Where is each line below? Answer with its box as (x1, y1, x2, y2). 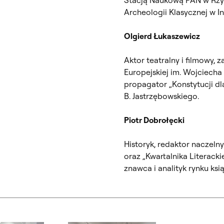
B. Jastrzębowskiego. (124, 90, 199, 101)
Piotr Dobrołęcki (124, 114, 184, 125)
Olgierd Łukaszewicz (124, 30, 200, 41)
